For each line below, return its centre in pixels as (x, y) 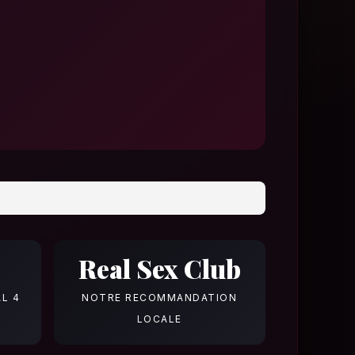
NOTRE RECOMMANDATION (160, 297)
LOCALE (159, 319)
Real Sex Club (159, 268)
